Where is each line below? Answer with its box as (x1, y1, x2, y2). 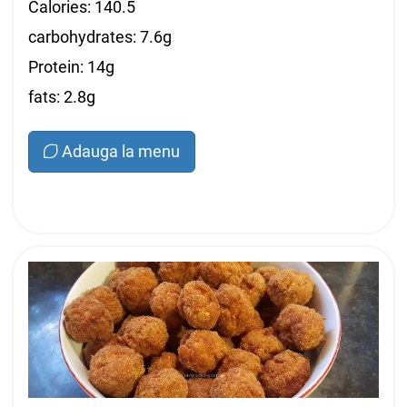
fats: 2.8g (28, 87, 95, 106)
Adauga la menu (62, 142, 180, 161)
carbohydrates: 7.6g (28, 27, 172, 46)
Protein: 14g (28, 57, 114, 76)
